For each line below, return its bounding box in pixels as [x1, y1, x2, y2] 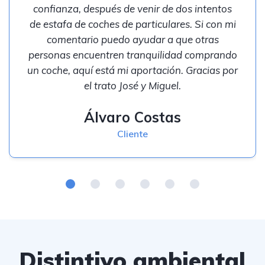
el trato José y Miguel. [84, 79, 181, 92]
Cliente [117, 127, 148, 140]
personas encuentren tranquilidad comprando [28, 48, 237, 61]
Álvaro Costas [84, 108, 181, 126]
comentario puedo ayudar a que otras [46, 33, 219, 46]
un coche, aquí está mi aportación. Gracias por [27, 63, 238, 76]
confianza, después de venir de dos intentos [33, 2, 232, 15]
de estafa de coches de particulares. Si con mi [29, 17, 236, 30]
